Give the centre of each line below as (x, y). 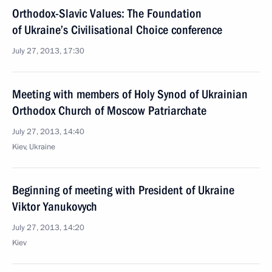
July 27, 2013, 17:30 (48, 51)
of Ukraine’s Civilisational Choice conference (117, 30)
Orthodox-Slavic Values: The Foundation (107, 13)
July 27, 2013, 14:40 (48, 132)
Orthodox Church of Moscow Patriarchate (109, 110)
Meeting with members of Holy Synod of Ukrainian (130, 94)
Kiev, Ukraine (34, 147)
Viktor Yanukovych (55, 206)
